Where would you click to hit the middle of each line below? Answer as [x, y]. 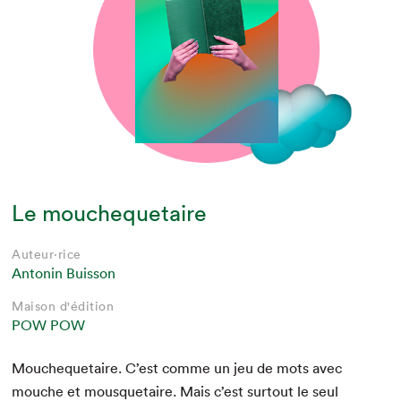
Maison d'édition [63, 307]
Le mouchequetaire [110, 213]
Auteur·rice [47, 255]
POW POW [49, 325]
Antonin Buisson [64, 273]
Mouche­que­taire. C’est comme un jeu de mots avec [177, 368]
